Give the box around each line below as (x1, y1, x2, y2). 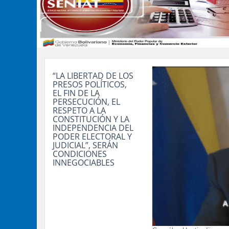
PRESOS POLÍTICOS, (53, 79, 127, 90)
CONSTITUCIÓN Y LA (53, 113, 129, 125)
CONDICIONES (53, 148, 107, 159)
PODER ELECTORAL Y (53, 131, 132, 142)
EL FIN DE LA (53, 87, 100, 99)
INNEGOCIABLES (53, 157, 114, 168)
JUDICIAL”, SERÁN (53, 140, 118, 151)
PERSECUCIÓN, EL (53, 96, 120, 107)
